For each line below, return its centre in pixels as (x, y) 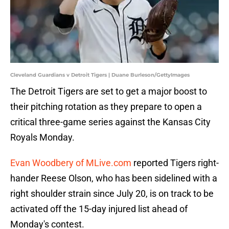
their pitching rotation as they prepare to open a (106, 107)
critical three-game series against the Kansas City (110, 122)
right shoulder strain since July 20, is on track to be (112, 194)
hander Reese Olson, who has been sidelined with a (114, 178)
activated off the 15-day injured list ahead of (99, 209)
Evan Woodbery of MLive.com (71, 163)
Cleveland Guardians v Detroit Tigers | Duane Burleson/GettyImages (100, 75)
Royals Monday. (42, 138)
